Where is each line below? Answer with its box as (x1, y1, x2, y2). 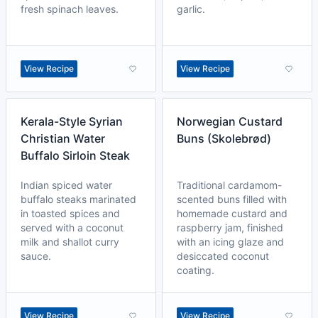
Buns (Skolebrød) (177, 131, 271, 146)
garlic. (177, 3, 205, 15)
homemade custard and (177, 207, 287, 219)
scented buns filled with (177, 193, 287, 205)
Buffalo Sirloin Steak (21, 148, 130, 163)
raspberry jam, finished (177, 221, 283, 234)
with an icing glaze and (177, 236, 284, 248)
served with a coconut (21, 221, 124, 234)
